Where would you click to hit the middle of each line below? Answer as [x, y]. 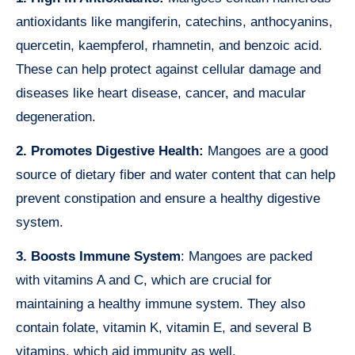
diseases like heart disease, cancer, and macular [161, 94]
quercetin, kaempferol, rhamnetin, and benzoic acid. [169, 46]
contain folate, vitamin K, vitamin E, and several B [164, 328]
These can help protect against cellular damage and [168, 70]
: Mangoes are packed [246, 257]
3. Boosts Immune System [98, 257]
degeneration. [56, 117]
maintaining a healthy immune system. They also [160, 304]
